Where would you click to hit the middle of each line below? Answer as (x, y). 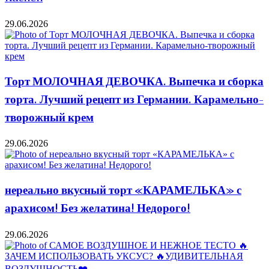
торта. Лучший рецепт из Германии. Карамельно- (134, 100)
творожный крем (49, 118)
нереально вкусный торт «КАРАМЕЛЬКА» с (123, 191)
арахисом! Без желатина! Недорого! (98, 209)
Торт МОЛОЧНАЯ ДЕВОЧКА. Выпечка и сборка (134, 82)
